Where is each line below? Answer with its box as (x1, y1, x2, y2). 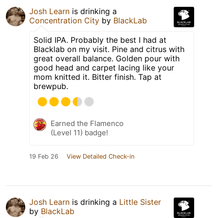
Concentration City (29, 16, 99, 26)
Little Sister (119, 197, 161, 207)
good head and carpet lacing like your (34, 63, 174, 73)
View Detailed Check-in (67, 153, 134, 161)
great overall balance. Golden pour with (34, 54, 180, 64)
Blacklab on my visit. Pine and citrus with (34, 44, 184, 54)
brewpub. (34, 81, 68, 91)
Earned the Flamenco (51, 119, 124, 128)
